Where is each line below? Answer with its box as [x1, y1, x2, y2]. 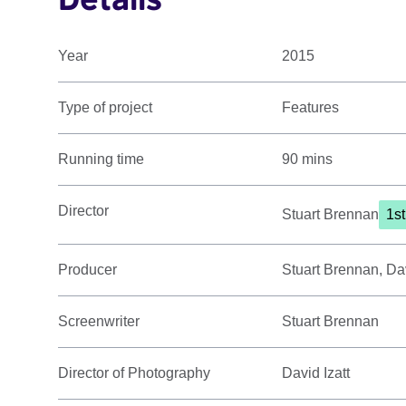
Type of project [58, 100, 152, 116]
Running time [58, 151, 144, 168]
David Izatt [282, 365, 351, 382]
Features [282, 100, 340, 116]
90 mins [282, 151, 333, 168]
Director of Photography [58, 365, 210, 382]
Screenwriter [58, 314, 140, 330]
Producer [58, 262, 117, 278]
